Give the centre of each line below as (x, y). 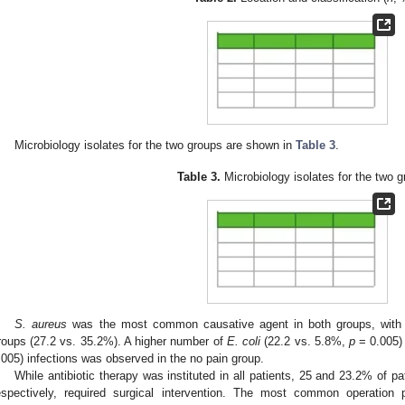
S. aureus (41, 325)
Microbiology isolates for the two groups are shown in (155, 146)
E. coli (244, 342)
